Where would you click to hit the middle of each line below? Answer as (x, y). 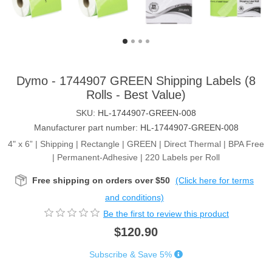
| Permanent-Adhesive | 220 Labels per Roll (136, 158)
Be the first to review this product (166, 213)
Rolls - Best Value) (136, 95)
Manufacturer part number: (86, 128)
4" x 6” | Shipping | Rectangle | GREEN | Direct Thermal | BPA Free (136, 144)
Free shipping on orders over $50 (101, 181)
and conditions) (134, 198)
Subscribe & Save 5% (131, 254)
